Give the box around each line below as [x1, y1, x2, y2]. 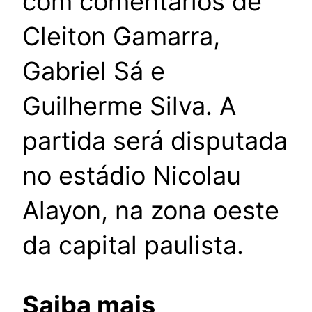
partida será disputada [22, 125, 288, 157]
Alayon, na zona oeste [22, 195, 279, 226]
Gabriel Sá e [22, 56, 165, 87]
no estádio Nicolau [22, 160, 241, 192]
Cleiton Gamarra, [22, 21, 220, 52]
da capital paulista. [22, 230, 244, 261]
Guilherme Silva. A [22, 91, 236, 122]
